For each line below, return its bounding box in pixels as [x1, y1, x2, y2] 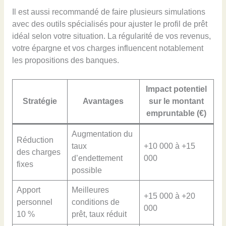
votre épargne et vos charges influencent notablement [12, 44, 203, 53]
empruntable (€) [146, 109, 207, 118]
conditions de [71, 198, 120, 207]
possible [71, 166, 102, 175]
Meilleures [71, 186, 109, 195]
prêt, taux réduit [71, 210, 127, 219]
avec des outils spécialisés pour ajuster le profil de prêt [12, 20, 207, 29]
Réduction [16, 136, 53, 145]
